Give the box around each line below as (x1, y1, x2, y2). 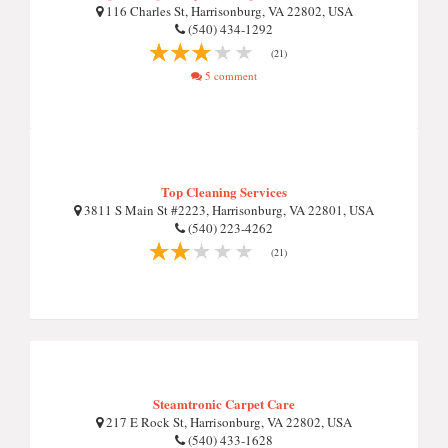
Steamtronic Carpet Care (153, 394, 295, 413)
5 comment (202, 68, 257, 83)
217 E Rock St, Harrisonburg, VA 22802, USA (103, 413, 352, 431)
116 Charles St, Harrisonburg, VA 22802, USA (102, 2, 353, 20)
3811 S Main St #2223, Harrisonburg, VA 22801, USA (81, 201, 374, 219)
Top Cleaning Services (161, 182, 287, 201)
